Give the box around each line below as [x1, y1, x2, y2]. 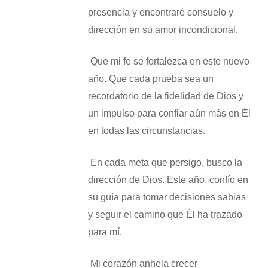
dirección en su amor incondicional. [87, 25, 238, 35]
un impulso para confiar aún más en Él [87, 108, 251, 118]
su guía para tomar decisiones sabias [87, 192, 246, 202]
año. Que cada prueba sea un [87, 74, 214, 84]
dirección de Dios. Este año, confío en [87, 175, 248, 185]
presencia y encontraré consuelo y [87, 7, 233, 17]
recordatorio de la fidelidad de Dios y [87, 91, 243, 101]
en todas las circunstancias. [87, 126, 205, 136]
